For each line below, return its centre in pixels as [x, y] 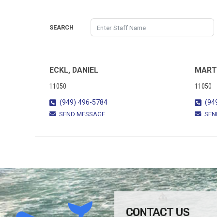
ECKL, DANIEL [74, 70]
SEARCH [62, 28]
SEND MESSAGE [82, 114]
